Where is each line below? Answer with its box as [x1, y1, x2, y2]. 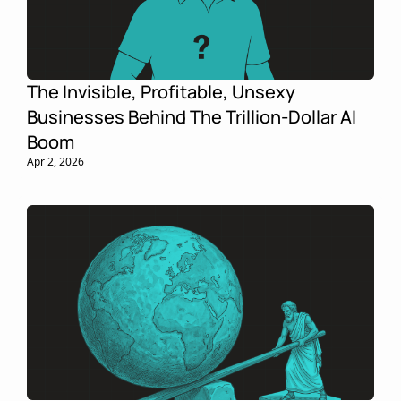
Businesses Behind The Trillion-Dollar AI [27, 104, 356, 129]
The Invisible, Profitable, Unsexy [27, 79, 295, 104]
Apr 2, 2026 [27, 153, 84, 169]
